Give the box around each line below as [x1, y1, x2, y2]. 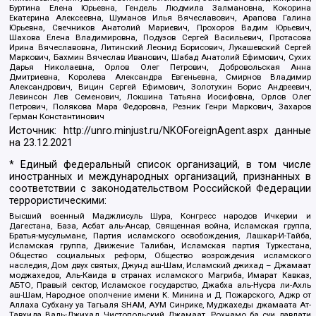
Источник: [9, 124, 63, 137]
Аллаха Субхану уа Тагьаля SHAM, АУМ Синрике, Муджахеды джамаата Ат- [9, 299, 311, 310]
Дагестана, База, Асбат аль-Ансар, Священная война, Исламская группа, [9, 220, 311, 231]
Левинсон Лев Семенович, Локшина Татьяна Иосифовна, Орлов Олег [9, 92, 311, 102]
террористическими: [9, 194, 107, 207]
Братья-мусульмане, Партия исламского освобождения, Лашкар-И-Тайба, [9, 230, 311, 241]
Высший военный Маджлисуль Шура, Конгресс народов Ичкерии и [9, 210, 311, 221]
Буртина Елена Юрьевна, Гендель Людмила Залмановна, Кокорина [9, 3, 311, 13]
